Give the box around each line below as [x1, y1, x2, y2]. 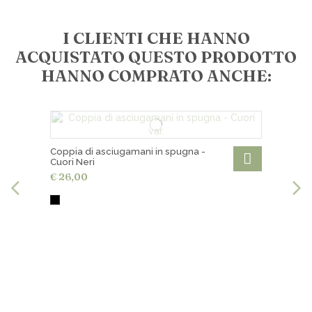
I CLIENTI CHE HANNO [62, 28, 250, 48]
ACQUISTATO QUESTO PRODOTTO [15, 47, 297, 67]
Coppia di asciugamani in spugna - [49, 146, 205, 157]
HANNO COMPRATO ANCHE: [40, 65, 272, 86]
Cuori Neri [49, 156, 95, 167]
